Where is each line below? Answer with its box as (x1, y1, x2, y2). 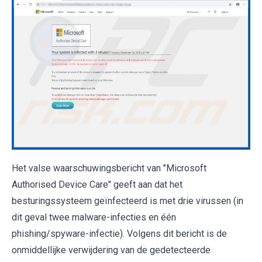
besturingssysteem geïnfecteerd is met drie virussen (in (12, 195, 243, 206)
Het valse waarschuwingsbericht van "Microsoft (12, 162, 206, 174)
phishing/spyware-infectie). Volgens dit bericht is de (12, 227, 227, 239)
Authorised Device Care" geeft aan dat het (12, 178, 182, 190)
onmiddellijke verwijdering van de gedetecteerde (12, 244, 211, 256)
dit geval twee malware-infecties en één (12, 211, 176, 223)
